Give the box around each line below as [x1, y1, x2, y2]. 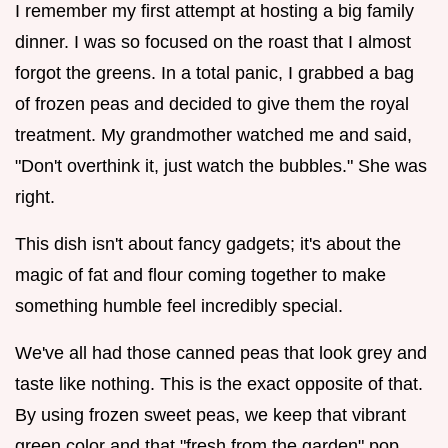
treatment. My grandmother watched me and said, [15, 124, 412, 145]
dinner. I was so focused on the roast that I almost [15, 31, 411, 52]
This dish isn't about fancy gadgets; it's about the [15, 233, 401, 254]
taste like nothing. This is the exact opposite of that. [15, 373, 423, 394]
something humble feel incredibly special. [15, 295, 343, 316]
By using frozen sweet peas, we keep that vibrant [15, 404, 406, 425]
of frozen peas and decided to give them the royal [15, 93, 409, 114]
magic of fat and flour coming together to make [15, 264, 386, 285]
